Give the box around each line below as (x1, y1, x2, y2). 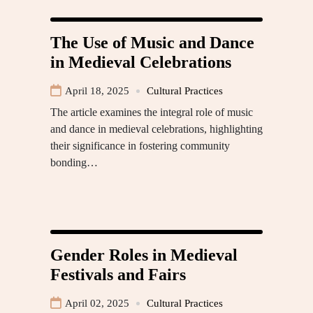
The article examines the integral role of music (50, 106, 253, 119)
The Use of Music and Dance (50, 34, 254, 52)
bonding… (50, 156, 98, 169)
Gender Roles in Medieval (50, 246, 238, 265)
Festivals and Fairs (50, 265, 186, 284)
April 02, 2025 (65, 298, 129, 310)
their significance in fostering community (50, 140, 230, 152)
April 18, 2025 (65, 85, 129, 97)
